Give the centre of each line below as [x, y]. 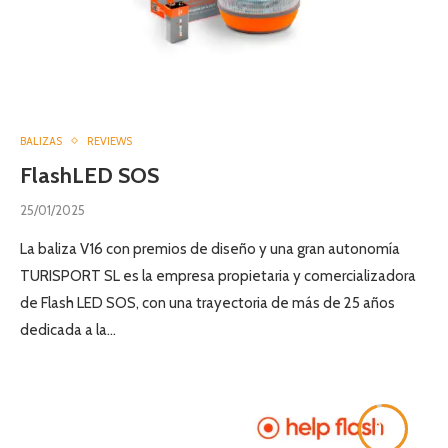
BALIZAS [41, 140]
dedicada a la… [68, 329]
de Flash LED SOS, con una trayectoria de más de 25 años [207, 302]
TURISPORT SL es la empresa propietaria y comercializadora [218, 275]
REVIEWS [109, 140]
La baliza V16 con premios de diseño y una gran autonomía [210, 248]
